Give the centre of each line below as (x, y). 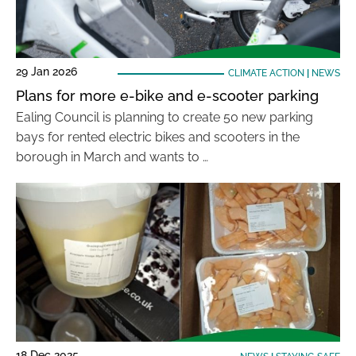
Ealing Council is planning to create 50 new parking (164, 117)
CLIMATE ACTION (266, 73)
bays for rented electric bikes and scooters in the (158, 137)
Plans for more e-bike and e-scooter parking (167, 96)
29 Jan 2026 (46, 72)
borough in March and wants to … (112, 157)
